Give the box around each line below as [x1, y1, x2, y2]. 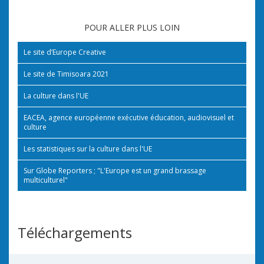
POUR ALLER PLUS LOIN [84, 21, 180, 33]
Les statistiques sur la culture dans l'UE [24, 143, 152, 154]
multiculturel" [24, 174, 68, 185]
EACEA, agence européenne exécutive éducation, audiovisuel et [24, 112, 234, 123]
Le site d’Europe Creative [24, 47, 106, 57]
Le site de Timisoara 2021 [24, 68, 109, 79]
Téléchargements [18, 222, 132, 242]
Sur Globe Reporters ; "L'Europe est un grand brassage [24, 165, 206, 176]
